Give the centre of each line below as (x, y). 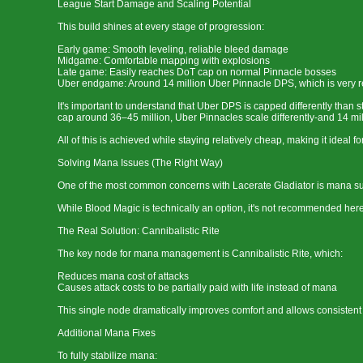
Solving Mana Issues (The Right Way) (140, 163)
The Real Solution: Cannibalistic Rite (139, 231)
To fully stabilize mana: (107, 356)
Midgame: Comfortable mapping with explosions (164, 61)
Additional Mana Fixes (107, 333)
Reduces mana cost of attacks (123, 276)
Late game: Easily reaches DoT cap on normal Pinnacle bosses (197, 72)
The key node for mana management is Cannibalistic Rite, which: (200, 254)
